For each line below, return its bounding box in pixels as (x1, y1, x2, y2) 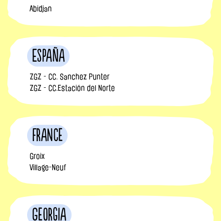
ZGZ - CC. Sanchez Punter (30, 73, 110, 81)
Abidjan (30, 4, 52, 13)
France (32, 125, 63, 146)
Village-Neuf (30, 163, 66, 172)
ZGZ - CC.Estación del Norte (30, 84, 115, 92)
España (32, 46, 65, 67)
